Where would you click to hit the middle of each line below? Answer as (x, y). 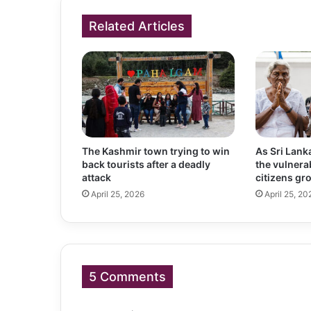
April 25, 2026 (118, 194)
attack (96, 178)
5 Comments (127, 277)
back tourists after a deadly (146, 165)
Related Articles (137, 26)
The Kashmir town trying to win (156, 151)
